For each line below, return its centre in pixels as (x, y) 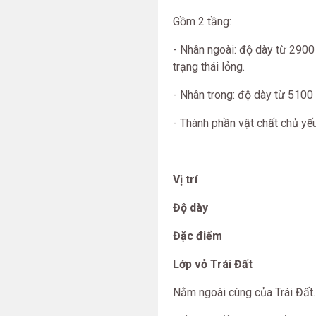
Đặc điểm (197, 236)
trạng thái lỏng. (209, 67)
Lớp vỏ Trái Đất (213, 264)
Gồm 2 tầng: (202, 22)
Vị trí (185, 180)
